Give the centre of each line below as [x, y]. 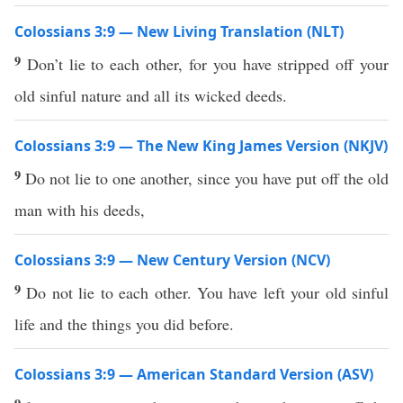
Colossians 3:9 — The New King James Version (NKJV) [201, 146]
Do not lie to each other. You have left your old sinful [208, 292]
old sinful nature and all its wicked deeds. [151, 95]
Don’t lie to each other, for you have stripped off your [208, 64]
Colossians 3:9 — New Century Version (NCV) [172, 260]
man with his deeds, [80, 210]
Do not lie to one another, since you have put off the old [207, 178]
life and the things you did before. [124, 324]
